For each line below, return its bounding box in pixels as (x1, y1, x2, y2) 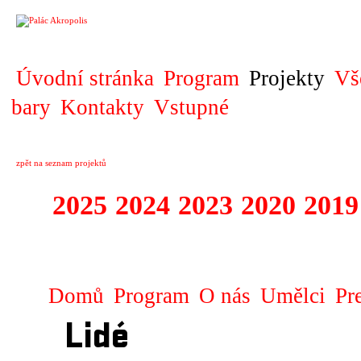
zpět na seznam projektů (16, 158, 106, 168)
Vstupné (154, 95, 229, 119)
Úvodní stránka (16, 66, 154, 90)
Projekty (249, 66, 325, 90)
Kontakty (60, 95, 144, 119)
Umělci (260, 284, 326, 308)
